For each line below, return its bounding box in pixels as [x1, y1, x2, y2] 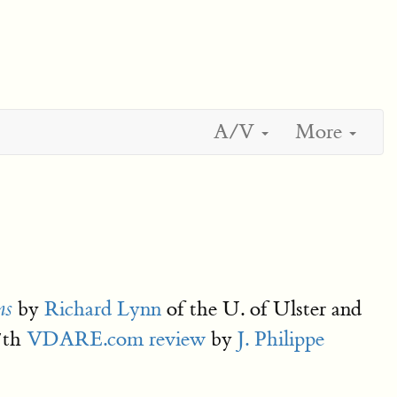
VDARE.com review [27, 326, 206, 352]
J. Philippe [237, 326, 324, 352]
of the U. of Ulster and [161, 296, 362, 322]
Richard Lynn [44, 296, 161, 322]
